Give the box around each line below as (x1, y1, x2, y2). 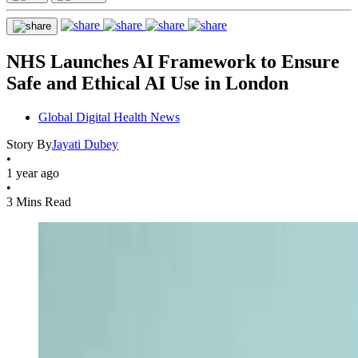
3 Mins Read (6, 194, 71, 209)
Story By (6, 137, 52, 151)
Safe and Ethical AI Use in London (6, 72, 288, 93)
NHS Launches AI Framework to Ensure (6, 50, 340, 72)
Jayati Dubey (52, 137, 118, 151)
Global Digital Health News (38, 109, 180, 124)
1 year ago (6, 165, 59, 180)
